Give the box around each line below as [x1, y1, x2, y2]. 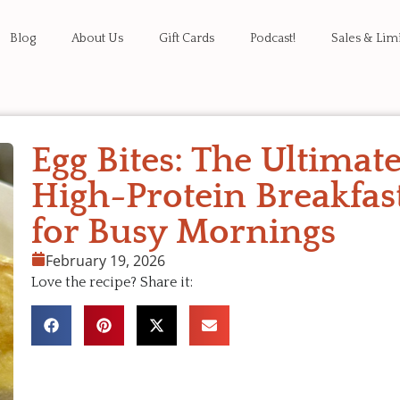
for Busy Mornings [31, 212, 337, 252]
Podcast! [250, 31, 296, 46]
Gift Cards [159, 31, 214, 46]
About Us [71, 31, 123, 46]
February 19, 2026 [46, 251, 166, 271]
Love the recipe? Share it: [31, 274, 194, 290]
